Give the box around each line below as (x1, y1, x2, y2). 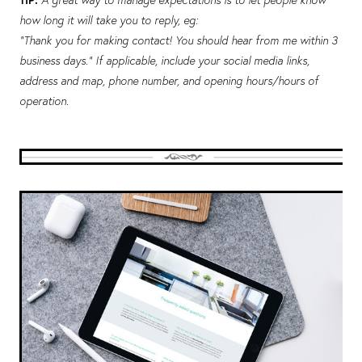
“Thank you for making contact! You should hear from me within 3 (19, 32, 338, 48)
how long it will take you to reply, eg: (19, 12, 198, 27)
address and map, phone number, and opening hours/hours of (19, 73, 318, 88)
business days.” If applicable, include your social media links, (19, 53, 309, 68)
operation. (19, 93, 69, 108)
